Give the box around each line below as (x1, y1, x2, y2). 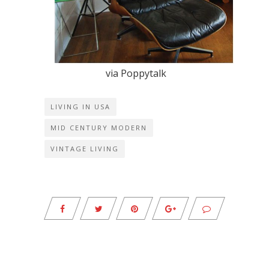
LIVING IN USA (50, 101, 110, 111)
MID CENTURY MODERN (50, 122, 147, 132)
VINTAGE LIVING (50, 144, 119, 153)
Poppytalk (120, 66, 166, 80)
